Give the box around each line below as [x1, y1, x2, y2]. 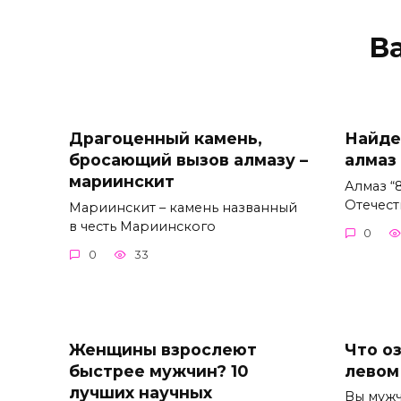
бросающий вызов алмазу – [69, 149, 308, 169]
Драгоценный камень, [69, 128, 262, 148]
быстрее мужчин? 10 [69, 361, 248, 380]
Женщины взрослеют [69, 339, 257, 359]
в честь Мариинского [69, 218, 216, 235]
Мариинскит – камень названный [69, 199, 297, 216]
